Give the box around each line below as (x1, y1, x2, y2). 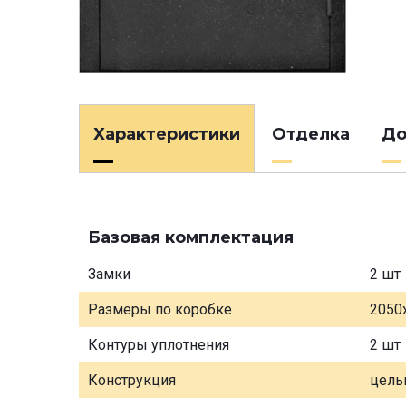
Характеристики (93, 123, 240, 144)
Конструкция (88, 371, 176, 389)
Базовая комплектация (88, 227, 294, 247)
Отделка (272, 123, 350, 144)
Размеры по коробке (88, 300, 232, 318)
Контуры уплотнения (88, 335, 229, 353)
